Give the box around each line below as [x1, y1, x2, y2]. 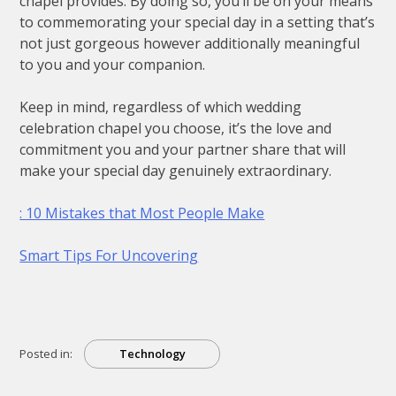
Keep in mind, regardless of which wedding [19, 97, 302, 118]
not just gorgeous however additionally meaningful [19, 34, 361, 54]
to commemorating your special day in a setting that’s [19, 12, 376, 33]
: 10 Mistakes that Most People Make [19, 203, 265, 224]
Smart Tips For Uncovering [19, 246, 199, 266]
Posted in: [19, 345, 73, 362]
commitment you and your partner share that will [19, 140, 346, 160]
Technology [118, 345, 186, 362]
